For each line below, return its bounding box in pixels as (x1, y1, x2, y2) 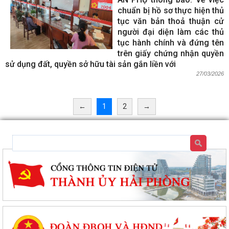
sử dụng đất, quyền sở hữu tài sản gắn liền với (5, 59, 176, 69)
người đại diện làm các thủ (118, 27, 224, 37)
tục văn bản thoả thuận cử (118, 16, 224, 26)
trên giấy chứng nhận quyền (118, 49, 224, 58)
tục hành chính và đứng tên (118, 38, 224, 48)
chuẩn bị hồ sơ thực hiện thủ (118, 6, 224, 15)
